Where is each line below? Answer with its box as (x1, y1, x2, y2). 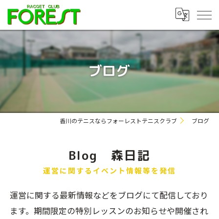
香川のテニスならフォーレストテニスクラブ (60, 116, 177, 125)
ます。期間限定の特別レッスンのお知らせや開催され (10, 204, 208, 217)
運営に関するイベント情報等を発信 (43, 165, 176, 175)
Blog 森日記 (68, 147, 151, 164)
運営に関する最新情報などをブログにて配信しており (10, 189, 208, 201)
